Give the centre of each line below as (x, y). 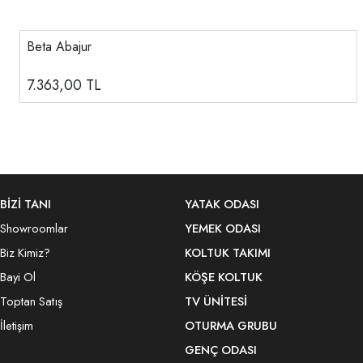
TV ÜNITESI (216, 301)
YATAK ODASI (222, 204)
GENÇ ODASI (221, 350)
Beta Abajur (59, 46)
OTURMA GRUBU (231, 325)
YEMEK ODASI (223, 228)
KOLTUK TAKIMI (228, 252)
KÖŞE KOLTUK (224, 277)
